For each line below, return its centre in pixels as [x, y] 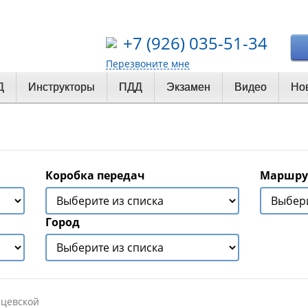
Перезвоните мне [148, 64]
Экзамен [188, 87]
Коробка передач [95, 176]
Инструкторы [62, 87]
